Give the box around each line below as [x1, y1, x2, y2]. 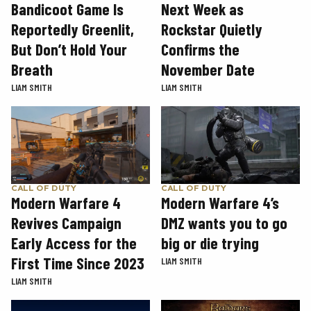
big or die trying [161, 233, 259, 253]
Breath [11, 59, 53, 79]
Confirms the [161, 39, 239, 59]
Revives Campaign [11, 213, 121, 233]
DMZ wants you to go [161, 213, 287, 233]
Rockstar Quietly [161, 19, 262, 39]
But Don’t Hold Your [11, 39, 127, 59]
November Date [161, 59, 255, 79]
